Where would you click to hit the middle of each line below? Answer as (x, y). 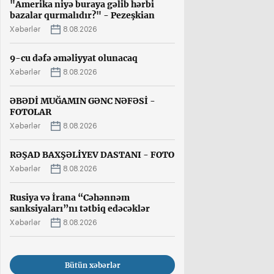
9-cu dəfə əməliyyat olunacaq (74, 58)
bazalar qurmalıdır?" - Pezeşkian (82, 15)
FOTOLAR (31, 112)
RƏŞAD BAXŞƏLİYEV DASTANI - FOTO (92, 154)
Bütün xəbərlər (92, 265)
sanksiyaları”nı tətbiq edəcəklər (80, 208)
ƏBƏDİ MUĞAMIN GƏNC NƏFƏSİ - (83, 101)
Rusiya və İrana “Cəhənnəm (70, 197)
